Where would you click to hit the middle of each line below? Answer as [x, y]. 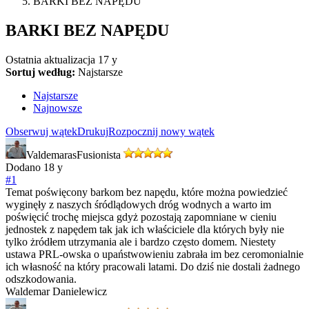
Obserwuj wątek [41, 132]
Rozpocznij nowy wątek [161, 132]
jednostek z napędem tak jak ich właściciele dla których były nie [145, 230]
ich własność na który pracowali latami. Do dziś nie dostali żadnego [153, 267]
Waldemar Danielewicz [56, 292]
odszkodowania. [41, 279]
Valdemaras [51, 155]
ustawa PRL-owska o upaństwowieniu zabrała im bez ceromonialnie [154, 255]
